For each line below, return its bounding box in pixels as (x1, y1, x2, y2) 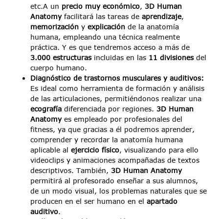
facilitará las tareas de (62, 12, 142, 21)
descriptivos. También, (30, 166, 111, 175)
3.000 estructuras (30, 53, 92, 62)
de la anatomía (125, 22, 179, 31)
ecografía (30, 105, 62, 113)
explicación (88, 22, 126, 31)
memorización (30, 22, 79, 31)
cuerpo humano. (30, 64, 88, 72)
